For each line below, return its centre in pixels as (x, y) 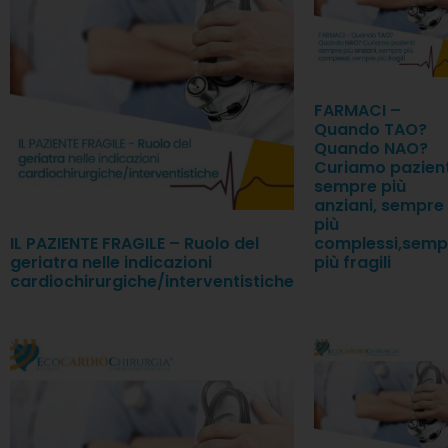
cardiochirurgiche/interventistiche (152, 281)
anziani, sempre (379, 205)
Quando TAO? (370, 129)
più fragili (352, 262)
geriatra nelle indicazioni (111, 262)
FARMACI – (357, 110)
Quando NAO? (371, 148)
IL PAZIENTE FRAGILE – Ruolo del (134, 243)
